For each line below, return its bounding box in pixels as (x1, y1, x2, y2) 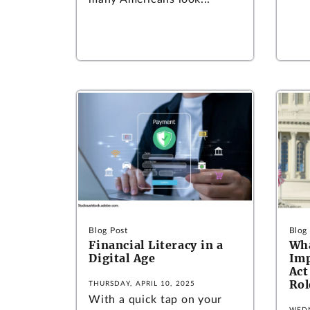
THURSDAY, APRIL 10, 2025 (89, 280, 196, 287)
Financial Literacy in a (89, 238, 224, 252)
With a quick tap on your (89, 293, 222, 305)
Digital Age (89, 251, 156, 265)
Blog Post (89, 226, 128, 235)
